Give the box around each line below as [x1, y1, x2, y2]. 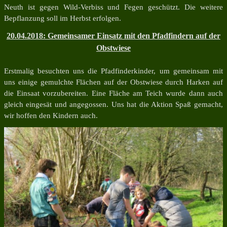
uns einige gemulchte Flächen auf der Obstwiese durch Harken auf [4, 78, 223, 86]
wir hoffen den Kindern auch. [4, 111, 98, 120]
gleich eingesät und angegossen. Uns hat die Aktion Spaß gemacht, [4, 100, 223, 108]
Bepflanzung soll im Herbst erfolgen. [4, 14, 121, 22]
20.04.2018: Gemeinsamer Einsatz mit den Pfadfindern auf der [6, 31, 220, 40]
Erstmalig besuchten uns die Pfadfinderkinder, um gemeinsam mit [4, 66, 223, 75]
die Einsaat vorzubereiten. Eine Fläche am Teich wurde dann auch [4, 89, 223, 97]
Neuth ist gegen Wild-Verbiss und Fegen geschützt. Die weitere [4, 3, 223, 11]
